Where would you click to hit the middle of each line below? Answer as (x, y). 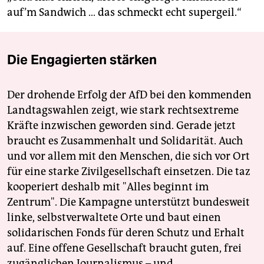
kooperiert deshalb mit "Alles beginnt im (108, 187)
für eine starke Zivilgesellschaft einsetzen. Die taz (129, 172)
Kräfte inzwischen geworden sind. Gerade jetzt (121, 126)
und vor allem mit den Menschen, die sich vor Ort (128, 156)
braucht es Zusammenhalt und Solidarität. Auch (125, 141)
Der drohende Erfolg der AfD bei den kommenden (129, 95)
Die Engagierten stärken (82, 60)
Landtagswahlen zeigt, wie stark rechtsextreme (123, 110)
